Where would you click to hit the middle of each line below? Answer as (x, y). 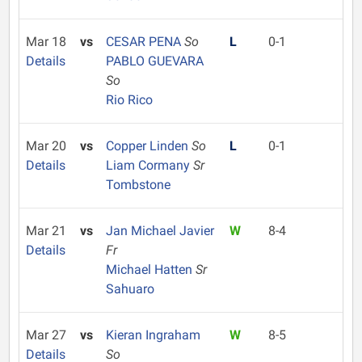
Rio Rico (129, 100)
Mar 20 (46, 146)
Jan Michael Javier (160, 231)
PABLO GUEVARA (154, 61)
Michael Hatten (150, 269)
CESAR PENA (145, 42)
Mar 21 (46, 231)
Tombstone (138, 185)
